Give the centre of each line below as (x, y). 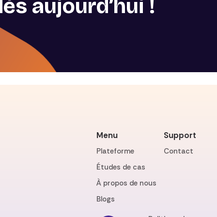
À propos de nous (126, 183)
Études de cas (121, 167)
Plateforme (115, 151)
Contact (179, 151)
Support (180, 135)
